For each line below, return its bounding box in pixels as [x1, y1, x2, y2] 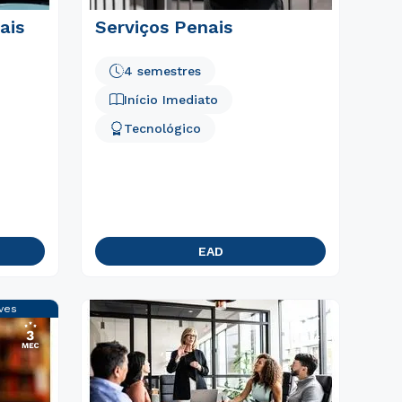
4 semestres [124, 64, 202, 79]
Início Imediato [124, 92, 219, 108]
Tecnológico [124, 121, 202, 136]
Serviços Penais [95, 16, 233, 38]
